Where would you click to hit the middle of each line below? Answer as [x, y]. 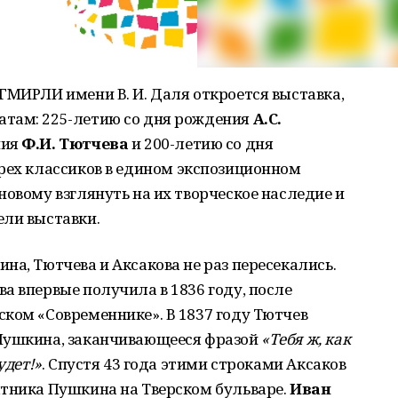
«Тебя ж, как [306, 339]
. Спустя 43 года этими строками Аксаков [194, 364]
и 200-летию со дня [201, 143]
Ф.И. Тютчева [75, 143]
